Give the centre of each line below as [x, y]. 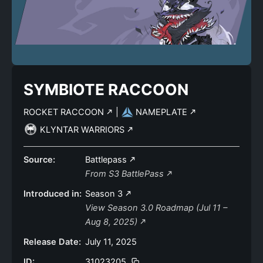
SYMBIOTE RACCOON [106, 90]
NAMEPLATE [162, 112]
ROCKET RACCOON [65, 112]
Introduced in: [53, 194]
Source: [39, 160]
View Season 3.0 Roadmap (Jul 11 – [156, 208]
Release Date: [52, 242]
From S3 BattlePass [126, 174]
